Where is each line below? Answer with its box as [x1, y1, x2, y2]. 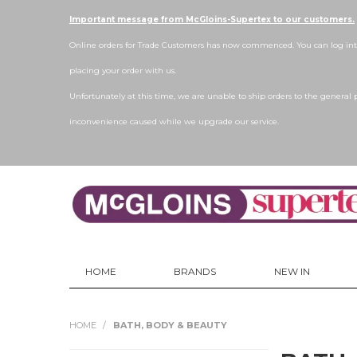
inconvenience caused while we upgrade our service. [69, 116, 279, 127]
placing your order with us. [69, 65, 178, 76]
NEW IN [273, 265, 310, 278]
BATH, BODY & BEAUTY [113, 320, 227, 331]
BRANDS [174, 265, 217, 278]
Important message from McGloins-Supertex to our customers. [69, 14, 355, 25]
